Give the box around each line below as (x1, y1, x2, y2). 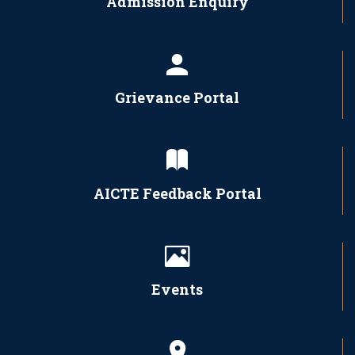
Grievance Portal (115, 87, 239, 107)
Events (151, 279, 203, 299)
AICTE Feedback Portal (93, 183, 261, 203)
